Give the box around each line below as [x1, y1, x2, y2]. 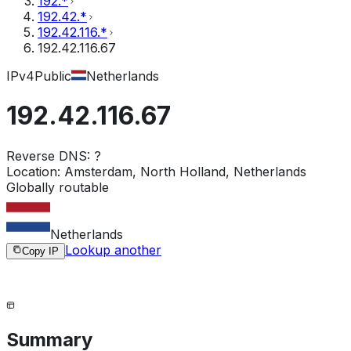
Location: [6, 163, 60, 179]
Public [34, 68, 71, 84]
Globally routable [6, 179, 109, 195]
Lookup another [65, 241, 161, 258]
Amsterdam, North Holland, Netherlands [64, 163, 306, 179]
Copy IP [22, 244, 59, 257]
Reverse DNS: [6, 147, 90, 164]
